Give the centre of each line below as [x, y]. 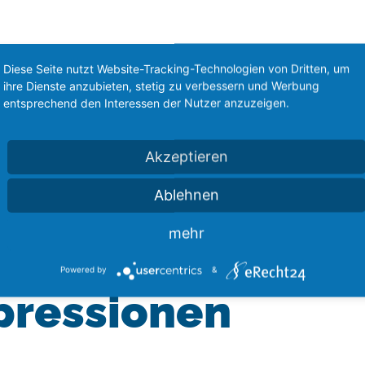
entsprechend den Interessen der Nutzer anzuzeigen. [146, 102]
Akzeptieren [187, 156]
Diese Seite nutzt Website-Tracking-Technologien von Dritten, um [176, 68]
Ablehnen [187, 194]
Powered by [83, 269]
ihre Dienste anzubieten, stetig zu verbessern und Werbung [161, 85]
